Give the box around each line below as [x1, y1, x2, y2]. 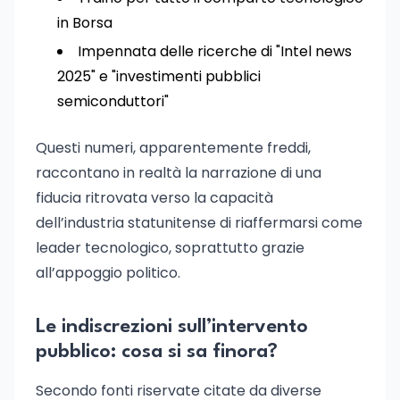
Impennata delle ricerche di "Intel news [78, 41, 352, 62]
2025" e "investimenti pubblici [57, 66, 261, 87]
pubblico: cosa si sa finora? [36, 342, 278, 362]
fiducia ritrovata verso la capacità [36, 187, 273, 208]
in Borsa [57, 12, 112, 33]
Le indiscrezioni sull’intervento [36, 317, 308, 337]
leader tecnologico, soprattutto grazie [36, 237, 304, 258]
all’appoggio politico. [36, 262, 180, 283]
